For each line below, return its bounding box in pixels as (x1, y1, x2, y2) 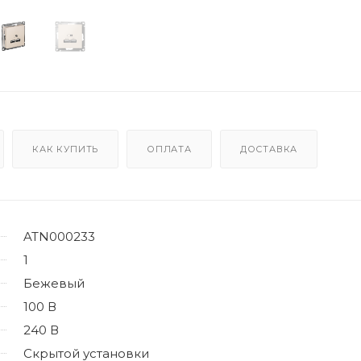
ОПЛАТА (147, 143, 192, 155)
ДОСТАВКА (239, 143, 298, 155)
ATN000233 (23, 228, 95, 244)
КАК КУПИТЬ (32, 143, 99, 155)
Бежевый (23, 275, 85, 291)
